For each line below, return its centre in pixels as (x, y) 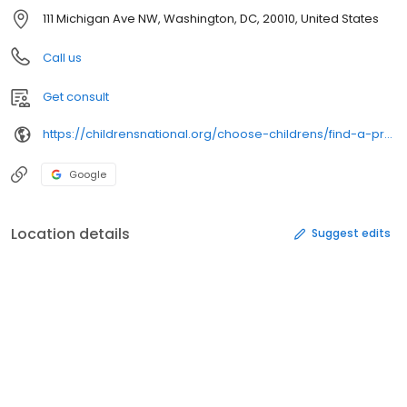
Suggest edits (351, 233)
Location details (70, 233)
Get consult (76, 96)
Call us (62, 57)
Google (88, 174)
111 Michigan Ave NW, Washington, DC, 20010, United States (211, 18)
